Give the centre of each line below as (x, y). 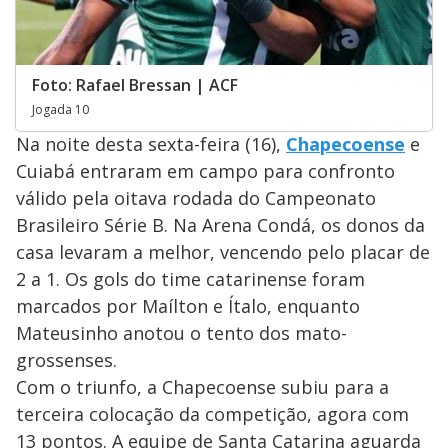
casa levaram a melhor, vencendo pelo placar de (223, 252)
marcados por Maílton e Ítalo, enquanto (188, 306)
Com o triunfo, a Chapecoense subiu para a (202, 387)
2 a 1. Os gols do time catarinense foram (190, 279)
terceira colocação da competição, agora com (212, 414)
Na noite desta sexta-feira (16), (151, 144)
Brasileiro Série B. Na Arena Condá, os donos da (220, 225)
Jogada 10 (60, 110)
